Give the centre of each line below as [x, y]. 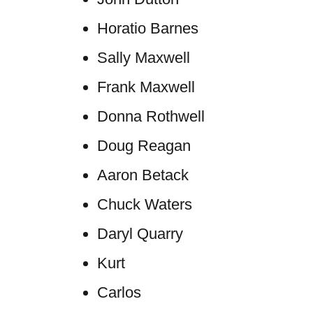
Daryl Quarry [140, 234]
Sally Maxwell [143, 58]
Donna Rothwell [151, 116]
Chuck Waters [144, 204]
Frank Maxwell [146, 87]
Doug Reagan [144, 146]
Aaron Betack [143, 175]
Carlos [119, 292]
